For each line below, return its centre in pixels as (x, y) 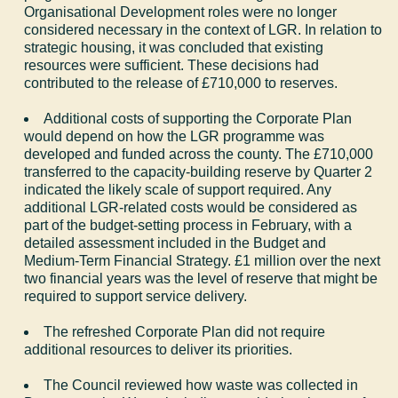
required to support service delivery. (136, 296)
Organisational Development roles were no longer (181, 12)
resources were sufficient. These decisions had (172, 65)
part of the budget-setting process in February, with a (188, 225)
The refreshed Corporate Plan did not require (185, 331)
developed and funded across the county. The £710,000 (199, 154)
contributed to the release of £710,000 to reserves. (181, 83)
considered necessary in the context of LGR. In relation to (203, 29)
